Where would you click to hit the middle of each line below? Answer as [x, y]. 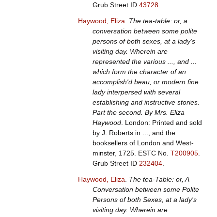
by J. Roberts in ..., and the [134, 133]
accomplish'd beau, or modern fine [145, 82]
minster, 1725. [115, 153]
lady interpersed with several [136, 92]
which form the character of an [139, 72]
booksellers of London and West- [143, 143]
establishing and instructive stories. [146, 102]
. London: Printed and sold [161, 123]
